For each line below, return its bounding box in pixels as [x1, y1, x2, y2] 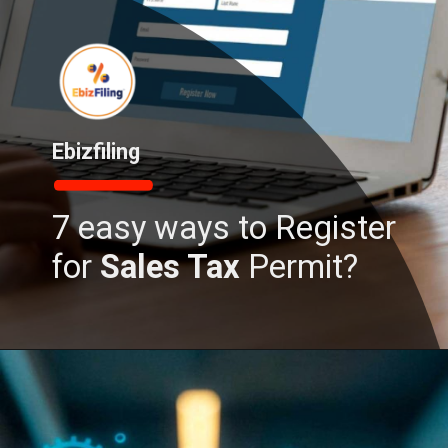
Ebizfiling [52, 138, 141, 164]
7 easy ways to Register [52, 209, 397, 248]
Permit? [248, 248, 359, 287]
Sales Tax [100, 248, 249, 287]
